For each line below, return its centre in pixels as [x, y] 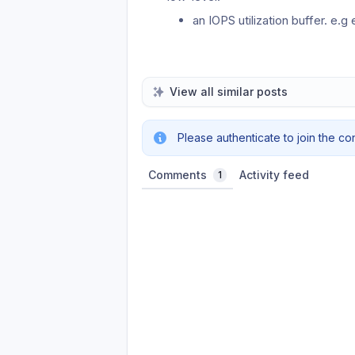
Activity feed [274, 175]
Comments [177, 175]
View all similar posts [229, 92]
